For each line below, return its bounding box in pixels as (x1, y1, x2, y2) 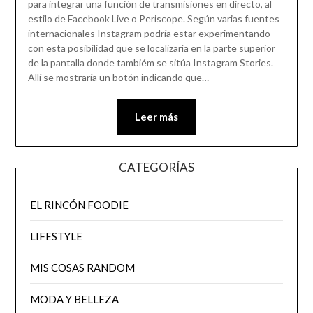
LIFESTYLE (30, 230, 83, 243)
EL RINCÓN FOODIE (30, 198, 129, 212)
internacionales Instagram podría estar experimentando (27, 27, 270, 40)
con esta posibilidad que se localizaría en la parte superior (27, 42, 275, 54)
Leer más (135, 110, 178, 124)
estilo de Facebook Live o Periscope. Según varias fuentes (27, 13, 279, 25)
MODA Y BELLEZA (30, 293, 119, 306)
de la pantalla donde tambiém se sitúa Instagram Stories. (27, 57, 273, 69)
